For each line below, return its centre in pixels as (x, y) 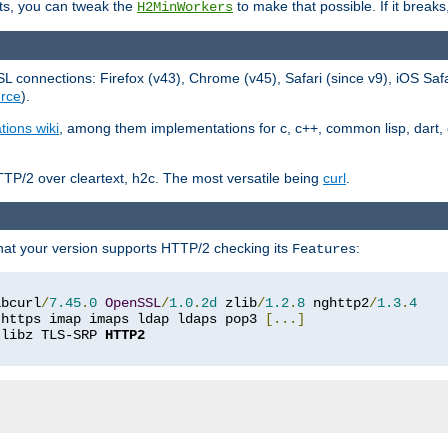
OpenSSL (133, 303)
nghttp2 (337, 303)
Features (324, 249)
